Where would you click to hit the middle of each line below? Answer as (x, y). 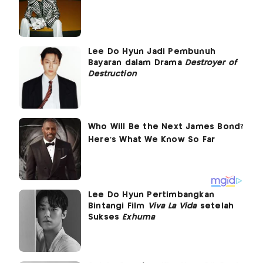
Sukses (105, 218)
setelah (215, 206)
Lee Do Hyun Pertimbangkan (151, 195)
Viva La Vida (172, 206)
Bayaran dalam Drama (136, 63)
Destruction (112, 74)
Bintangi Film (118, 206)
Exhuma (139, 218)
